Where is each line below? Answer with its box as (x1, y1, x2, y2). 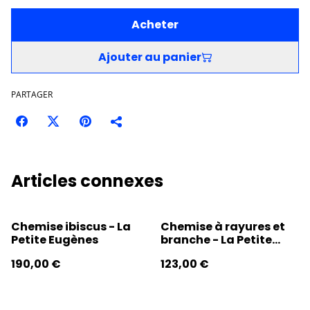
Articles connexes (11, 170, 163, 193)
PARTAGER (11, 89, 53, 101)
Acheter (131, 17, 179, 33)
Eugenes (161, 245, 210, 262)
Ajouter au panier (98, 49, 201, 66)
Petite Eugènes (11, 232, 98, 248)
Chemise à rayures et (161, 219, 285, 235)
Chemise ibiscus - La (11, 219, 131, 235)
